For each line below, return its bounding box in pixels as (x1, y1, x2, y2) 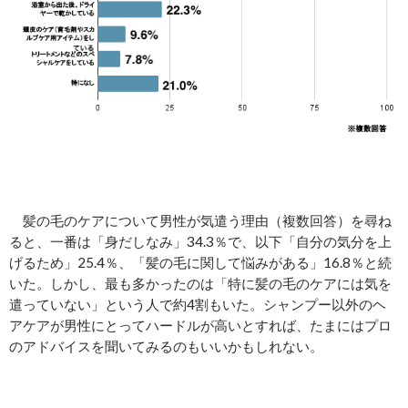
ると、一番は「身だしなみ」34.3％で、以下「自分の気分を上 (9, 232, 392, 250)
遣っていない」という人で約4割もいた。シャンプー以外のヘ (9, 295, 386, 312)
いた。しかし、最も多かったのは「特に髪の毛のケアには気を (9, 274, 392, 291)
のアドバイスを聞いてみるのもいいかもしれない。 (9, 337, 323, 354)
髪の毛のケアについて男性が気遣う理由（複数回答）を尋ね (9, 211, 392, 229)
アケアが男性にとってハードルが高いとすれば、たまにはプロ (9, 316, 392, 333)
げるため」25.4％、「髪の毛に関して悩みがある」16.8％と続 (9, 253, 392, 270)
